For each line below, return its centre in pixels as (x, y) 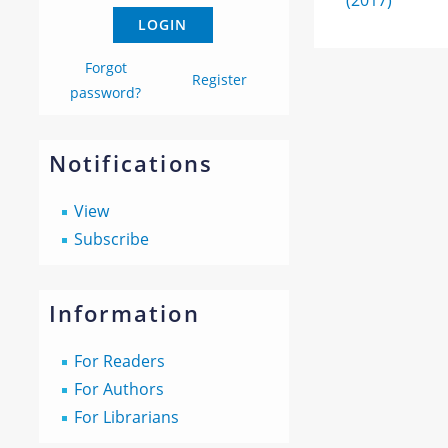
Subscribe (111, 239)
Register (220, 79)
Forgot (105, 67)
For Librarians (126, 417)
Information (124, 313)
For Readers (119, 361)
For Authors (118, 389)
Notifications (131, 163)
